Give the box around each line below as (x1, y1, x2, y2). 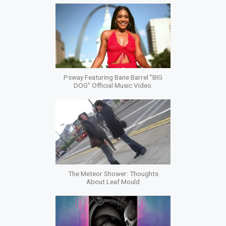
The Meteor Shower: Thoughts (68, 169, 158, 178)
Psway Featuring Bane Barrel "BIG (64, 73, 162, 82)
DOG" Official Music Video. (73, 81, 153, 90)
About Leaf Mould (86, 177, 140, 186)
